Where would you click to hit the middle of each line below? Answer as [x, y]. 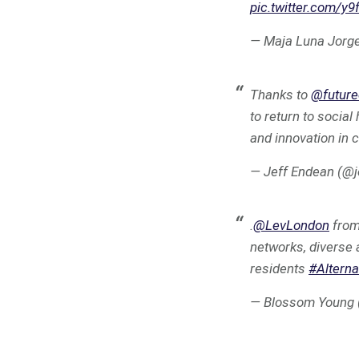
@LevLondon [291, 225]
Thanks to [280, 95]
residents [279, 268]
